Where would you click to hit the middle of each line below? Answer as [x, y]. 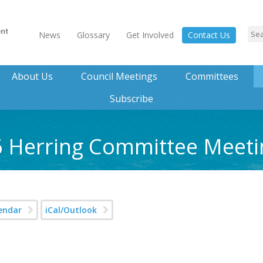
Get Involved [150, 35]
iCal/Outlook [71, 210]
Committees [212, 76]
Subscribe [131, 99]
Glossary [93, 35]
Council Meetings [119, 76]
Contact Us [209, 35]
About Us [32, 76]
